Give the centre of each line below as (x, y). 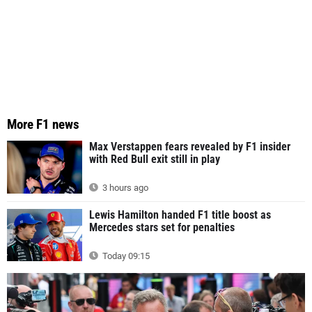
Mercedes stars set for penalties (162, 227)
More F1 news (43, 125)
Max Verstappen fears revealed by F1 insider (190, 147)
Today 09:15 (125, 256)
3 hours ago (124, 187)
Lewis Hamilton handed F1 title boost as (180, 214)
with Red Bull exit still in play (155, 159)
